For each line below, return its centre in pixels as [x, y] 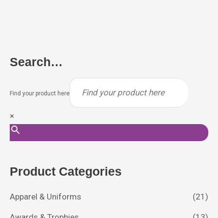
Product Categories [66, 172]
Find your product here [40, 93]
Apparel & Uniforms [45, 196]
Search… [36, 62]
